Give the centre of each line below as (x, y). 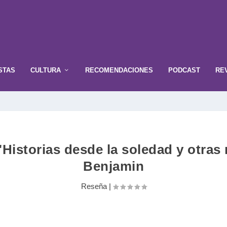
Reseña (94, 186)
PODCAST (184, 70)
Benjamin (113, 166)
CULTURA (46, 70)
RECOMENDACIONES (119, 70)
